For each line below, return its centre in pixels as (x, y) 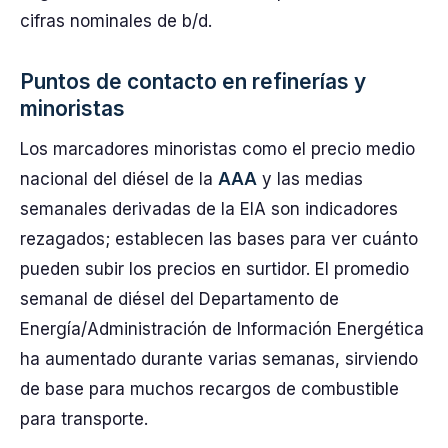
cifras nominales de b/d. (116, 21)
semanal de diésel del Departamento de (179, 299)
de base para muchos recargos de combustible (209, 389)
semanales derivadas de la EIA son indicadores (209, 209)
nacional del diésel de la (119, 179)
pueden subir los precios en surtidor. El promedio (214, 269)
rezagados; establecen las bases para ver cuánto (219, 239)
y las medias (310, 179)
